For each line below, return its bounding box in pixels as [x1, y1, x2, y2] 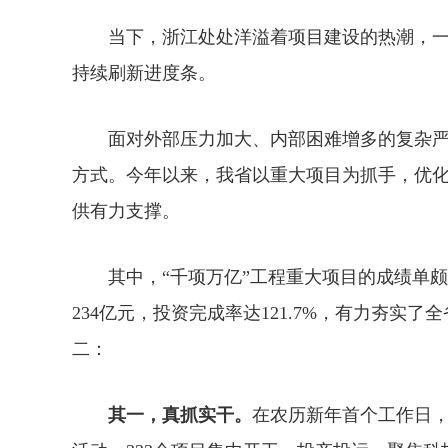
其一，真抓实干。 [108, 405, 252, 425]
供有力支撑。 [72, 201, 180, 221]
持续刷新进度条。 [72, 63, 216, 83]
